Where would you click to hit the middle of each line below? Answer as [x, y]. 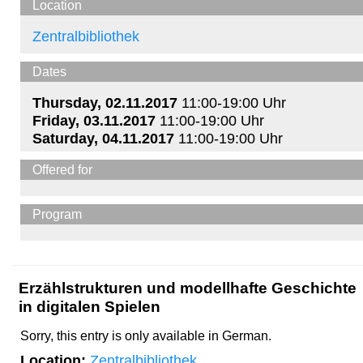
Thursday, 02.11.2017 [105, 102]
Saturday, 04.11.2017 [103, 138]
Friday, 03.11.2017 [94, 120]
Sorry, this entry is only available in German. [146, 335]
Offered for [62, 169]
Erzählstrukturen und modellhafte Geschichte [188, 287]
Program [57, 214]
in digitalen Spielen [90, 306]
